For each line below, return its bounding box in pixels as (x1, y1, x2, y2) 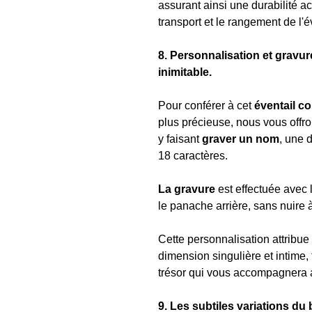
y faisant (158, 133, 202, 145)
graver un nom (202, 133, 279, 145)
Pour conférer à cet (158, 100, 251, 111)
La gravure (158, 183, 215, 195)
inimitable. (158, 66, 212, 78)
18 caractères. (158, 150, 228, 162)
